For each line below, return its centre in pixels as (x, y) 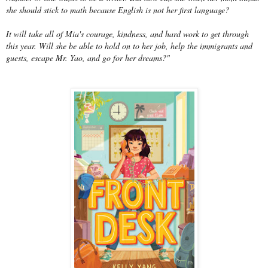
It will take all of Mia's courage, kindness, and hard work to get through (127, 33)
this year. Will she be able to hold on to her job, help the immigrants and (129, 45)
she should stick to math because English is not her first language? (118, 10)
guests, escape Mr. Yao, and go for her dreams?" (88, 57)
